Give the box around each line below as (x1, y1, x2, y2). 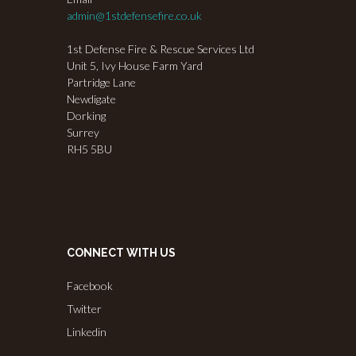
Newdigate (67, 92, 116, 106)
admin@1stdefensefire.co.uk (67, 9, 202, 23)
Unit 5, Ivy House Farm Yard (67, 59, 203, 73)
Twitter (67, 301, 102, 315)
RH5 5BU (67, 142, 112, 157)
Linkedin (67, 324, 106, 339)
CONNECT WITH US (67, 246, 176, 260)
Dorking (67, 109, 106, 123)
